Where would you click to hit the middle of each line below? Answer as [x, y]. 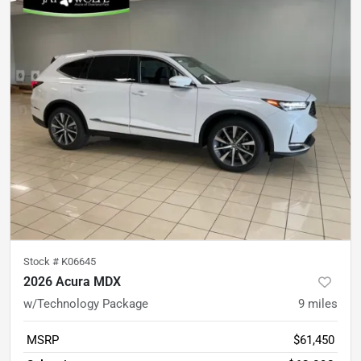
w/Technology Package [86, 303]
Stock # [42, 261]
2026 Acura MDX [72, 281]
